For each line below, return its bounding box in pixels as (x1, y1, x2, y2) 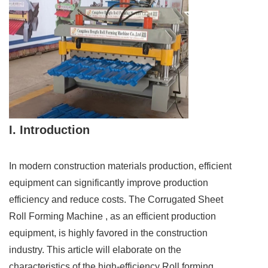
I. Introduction (9, 123, 90, 137)
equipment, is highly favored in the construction (9, 228, 208, 239)
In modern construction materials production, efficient (9, 161, 232, 172)
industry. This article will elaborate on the (9, 245, 181, 255)
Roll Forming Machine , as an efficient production (9, 211, 216, 222)
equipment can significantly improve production (9, 178, 208, 188)
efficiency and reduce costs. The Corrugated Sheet (9, 194, 223, 205)
